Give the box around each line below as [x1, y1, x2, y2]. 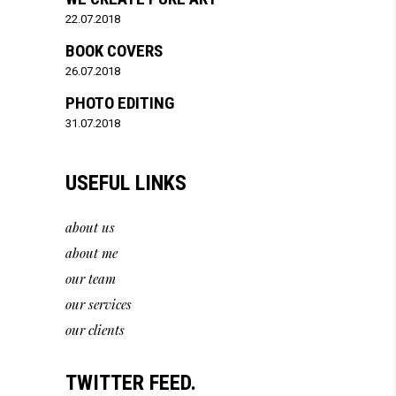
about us [65, 218, 115, 237]
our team [65, 270, 116, 288]
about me [65, 244, 118, 263]
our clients [65, 321, 125, 339]
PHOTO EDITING [65, 93, 174, 114]
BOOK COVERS [65, 41, 163, 62]
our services [65, 295, 132, 314]
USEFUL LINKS [65, 171, 187, 196]
